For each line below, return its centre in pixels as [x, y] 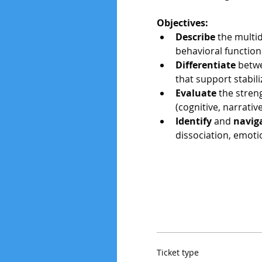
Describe [195, 37]
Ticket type [178, 252]
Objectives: [182, 23]
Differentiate [206, 65]
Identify [195, 121]
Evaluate [196, 93]
